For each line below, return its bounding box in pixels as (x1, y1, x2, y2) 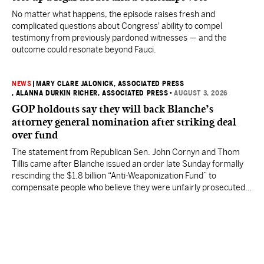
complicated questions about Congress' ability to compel (12, 21, 222, 31)
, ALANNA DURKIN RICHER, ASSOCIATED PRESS (12, 89, 169, 97)
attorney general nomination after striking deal (12, 115, 236, 128)
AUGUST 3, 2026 (174, 89, 228, 97)
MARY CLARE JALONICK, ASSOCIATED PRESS (36, 80, 184, 88)
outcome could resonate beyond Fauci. (12, 45, 156, 54)
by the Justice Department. (12, 194, 114, 204)
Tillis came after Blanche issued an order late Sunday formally (12, 159, 243, 169)
